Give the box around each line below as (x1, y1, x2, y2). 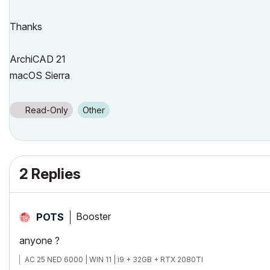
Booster (76, 210, 111, 223)
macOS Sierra (10, 69, 70, 81)
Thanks (10, 20, 42, 33)
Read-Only (25, 104, 68, 115)
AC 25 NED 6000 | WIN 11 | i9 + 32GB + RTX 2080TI (25, 254, 203, 264)
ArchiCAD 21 (10, 52, 66, 65)
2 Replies (19, 165, 81, 183)
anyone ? (19, 234, 60, 246)
